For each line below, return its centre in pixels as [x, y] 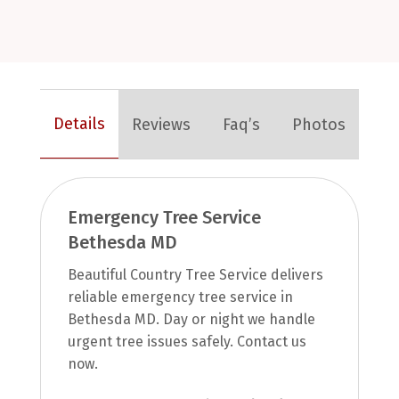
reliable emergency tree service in [180, 297]
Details [79, 124]
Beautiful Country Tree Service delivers [195, 275]
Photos [319, 124]
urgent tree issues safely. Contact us [187, 342]
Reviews [161, 124]
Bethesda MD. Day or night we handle [191, 320]
